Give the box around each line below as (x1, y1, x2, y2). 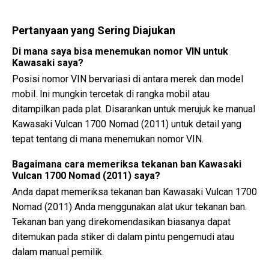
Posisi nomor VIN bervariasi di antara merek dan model (12, 73, 243, 85)
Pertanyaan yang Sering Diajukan (12, 24, 175, 37)
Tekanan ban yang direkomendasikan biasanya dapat (12, 216, 231, 228)
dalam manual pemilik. (12, 246, 104, 258)
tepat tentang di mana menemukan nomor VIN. (12, 133, 204, 145)
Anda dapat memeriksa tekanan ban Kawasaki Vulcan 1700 (12, 186, 257, 198)
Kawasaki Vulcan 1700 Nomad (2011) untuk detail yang (12, 118, 241, 130)
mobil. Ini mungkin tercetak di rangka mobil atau (12, 88, 210, 100)
